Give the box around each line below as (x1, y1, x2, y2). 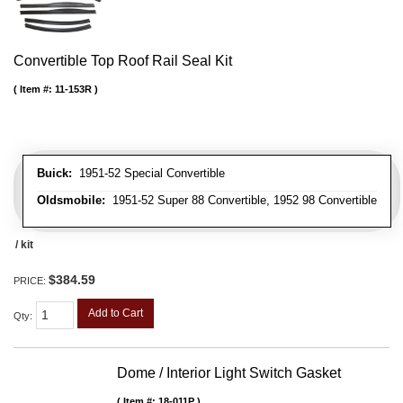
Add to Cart (88, 307, 143, 320)
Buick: (37, 166, 72, 181)
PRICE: (13, 275, 49, 287)
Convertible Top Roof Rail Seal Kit (13, 53, 232, 69)
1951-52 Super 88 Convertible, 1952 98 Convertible (105, 193, 377, 208)
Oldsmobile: (37, 193, 105, 208)
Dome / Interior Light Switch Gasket (117, 365, 341, 381)
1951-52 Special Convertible (72, 166, 225, 181)
